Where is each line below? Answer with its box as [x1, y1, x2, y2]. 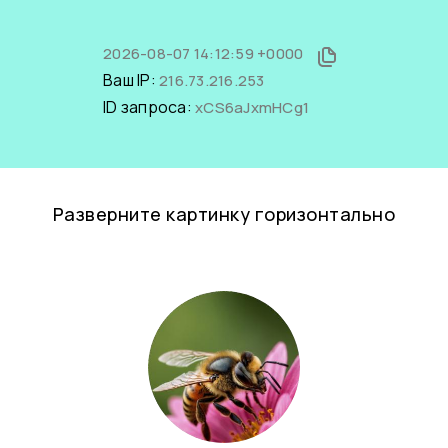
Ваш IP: [103, 69, 159, 91]
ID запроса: [103, 96, 195, 118]
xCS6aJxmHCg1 [195, 97, 309, 118]
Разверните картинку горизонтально [52, 202, 396, 226]
